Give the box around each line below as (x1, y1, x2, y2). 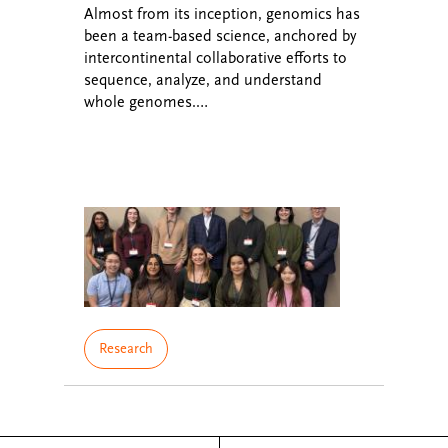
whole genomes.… (84, 93, 208, 111)
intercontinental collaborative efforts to (84, 49, 347, 67)
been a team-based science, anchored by (84, 27, 356, 45)
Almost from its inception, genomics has (84, 5, 360, 23)
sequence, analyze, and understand (84, 71, 322, 89)
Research (99, 340, 153, 357)
